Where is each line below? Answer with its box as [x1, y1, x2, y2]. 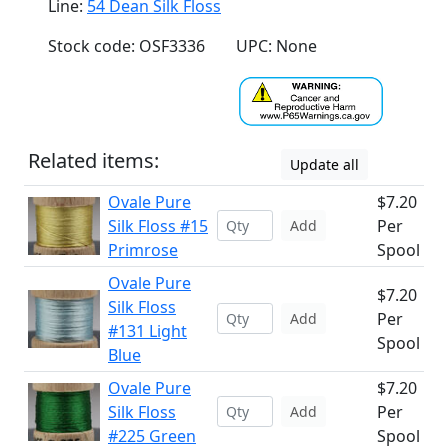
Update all [290, 155, 359, 174]
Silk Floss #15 [108, 215, 208, 237]
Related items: [28, 147, 159, 174]
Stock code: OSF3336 [48, 35, 205, 57]
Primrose [108, 239, 178, 261]
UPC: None [236, 35, 317, 57]
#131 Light [108, 320, 187, 342]
